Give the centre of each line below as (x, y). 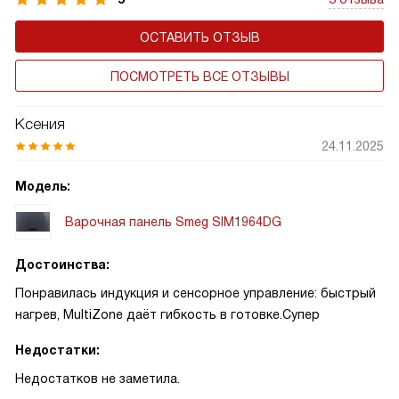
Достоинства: (62, 265)
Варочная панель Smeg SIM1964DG (173, 221)
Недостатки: (57, 350)
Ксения (40, 124)
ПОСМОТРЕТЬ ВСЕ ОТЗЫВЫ (199, 77)
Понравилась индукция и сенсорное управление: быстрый (195, 293)
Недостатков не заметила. (98, 379)
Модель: (43, 186)
